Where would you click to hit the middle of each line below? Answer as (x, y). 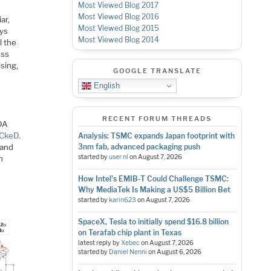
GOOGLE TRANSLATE (157, 71)
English (105, 85)
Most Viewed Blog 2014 (118, 40)
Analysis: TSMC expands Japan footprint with (156, 136)
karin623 (122, 200)
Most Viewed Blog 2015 (118, 28)
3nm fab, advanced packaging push (139, 147)
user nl (118, 157)
